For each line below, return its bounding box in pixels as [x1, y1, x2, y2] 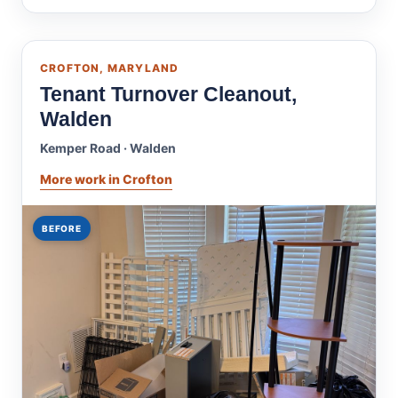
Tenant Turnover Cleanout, [40, 83, 297, 106]
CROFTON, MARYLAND [40, 61, 179, 75]
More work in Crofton [40, 171, 172, 187]
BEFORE [42, 223, 82, 234]
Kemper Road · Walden [40, 140, 176, 155]
